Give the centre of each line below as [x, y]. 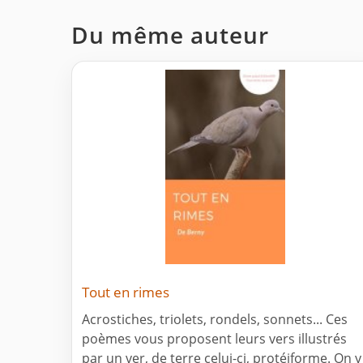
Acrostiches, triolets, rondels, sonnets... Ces [215, 320]
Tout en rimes [126, 293]
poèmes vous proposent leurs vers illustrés [214, 339]
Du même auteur [170, 35]
